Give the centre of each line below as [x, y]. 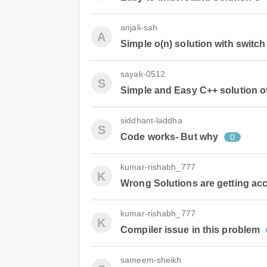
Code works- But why [170, 137]
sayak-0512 [143, 74]
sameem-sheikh [151, 260]
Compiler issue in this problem [190, 230]
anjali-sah [139, 27]
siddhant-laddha [151, 120]
